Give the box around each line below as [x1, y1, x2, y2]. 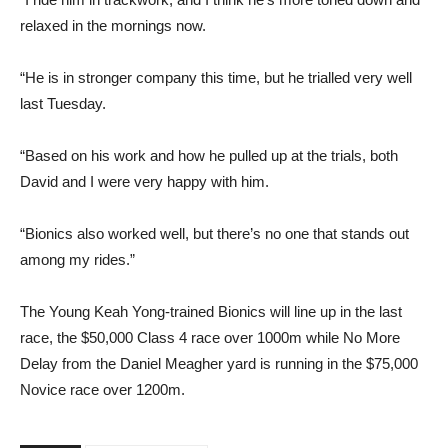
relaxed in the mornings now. [20, 16, 206, 34]
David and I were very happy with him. [20, 172, 269, 190]
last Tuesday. [20, 94, 106, 112]
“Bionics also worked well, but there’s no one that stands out [20, 224, 409, 242]
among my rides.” [20, 250, 135, 268]
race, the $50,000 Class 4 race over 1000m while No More [20, 328, 400, 346]
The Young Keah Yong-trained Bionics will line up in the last [20, 302, 402, 320]
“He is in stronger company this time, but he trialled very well [20, 68, 412, 86]
